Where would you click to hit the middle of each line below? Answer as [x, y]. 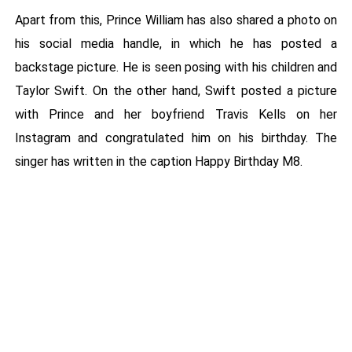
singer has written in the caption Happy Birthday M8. [158, 162]
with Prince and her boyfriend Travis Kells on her [176, 115]
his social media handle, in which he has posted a [176, 44]
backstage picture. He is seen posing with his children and [176, 68]
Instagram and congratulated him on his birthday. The [176, 138]
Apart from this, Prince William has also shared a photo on [176, 20]
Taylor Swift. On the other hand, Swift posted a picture [176, 91]
